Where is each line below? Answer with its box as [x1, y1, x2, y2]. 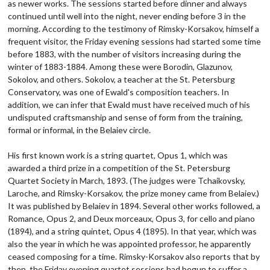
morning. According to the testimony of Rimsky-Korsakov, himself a [8, 23, 260, 34]
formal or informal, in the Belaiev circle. [8, 124, 151, 135]
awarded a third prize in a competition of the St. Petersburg [8, 162, 231, 173]
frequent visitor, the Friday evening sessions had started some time [8, 36, 262, 46]
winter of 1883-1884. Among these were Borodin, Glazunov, [8, 61, 233, 72]
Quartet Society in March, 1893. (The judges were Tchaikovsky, [8, 175, 246, 186]
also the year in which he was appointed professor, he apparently [8, 238, 251, 249]
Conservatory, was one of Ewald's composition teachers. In [8, 86, 230, 97]
